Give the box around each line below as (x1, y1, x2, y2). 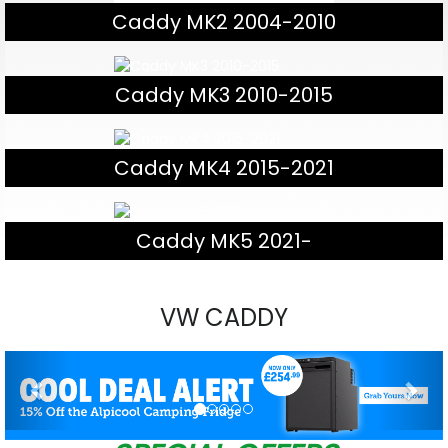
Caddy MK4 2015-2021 (114, 153, 334, 182)
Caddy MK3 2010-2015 (115, 80, 333, 109)
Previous (36, 349, 121, 378)
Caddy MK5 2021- (136, 226, 312, 255)
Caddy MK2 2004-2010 (112, 7, 336, 36)
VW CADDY (160, 300, 288, 334)
